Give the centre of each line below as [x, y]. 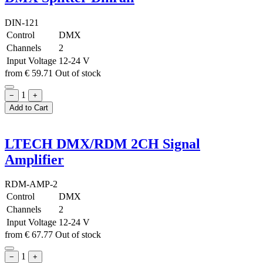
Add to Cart [29, 107]
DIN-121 [22, 22]
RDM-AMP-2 [31, 184]
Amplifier [34, 159]
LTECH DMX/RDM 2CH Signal [102, 144]
